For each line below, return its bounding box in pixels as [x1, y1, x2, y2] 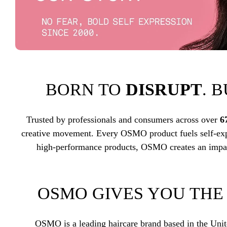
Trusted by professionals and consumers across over [26, 114, 220, 125]
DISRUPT [125, 80, 202, 99]
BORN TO [45, 80, 126, 99]
